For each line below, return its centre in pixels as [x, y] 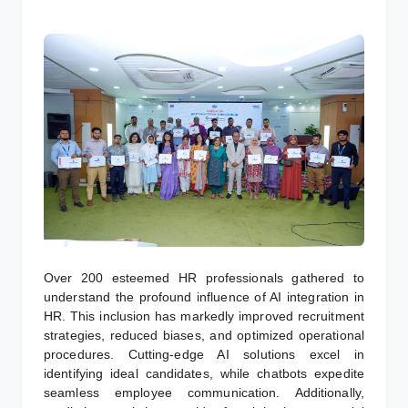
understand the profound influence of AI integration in [204, 297]
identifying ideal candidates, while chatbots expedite [204, 374]
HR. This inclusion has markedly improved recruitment [204, 316]
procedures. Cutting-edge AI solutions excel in [204, 355]
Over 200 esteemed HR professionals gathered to [204, 278]
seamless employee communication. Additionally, [204, 393]
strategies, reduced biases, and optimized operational [204, 336]
